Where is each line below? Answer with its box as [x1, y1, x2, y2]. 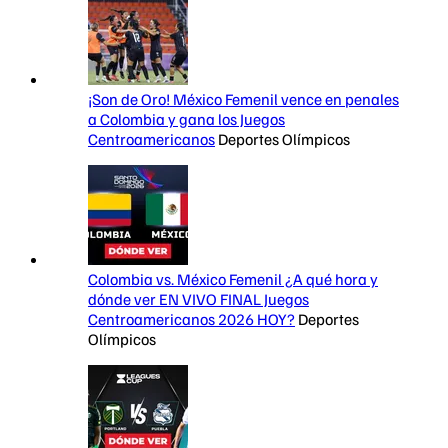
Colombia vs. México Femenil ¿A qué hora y [88, 268, 378, 289]
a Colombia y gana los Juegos [88, 108, 285, 129]
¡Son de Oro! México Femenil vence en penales [88, 88, 399, 109]
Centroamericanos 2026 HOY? [88, 308, 295, 329]
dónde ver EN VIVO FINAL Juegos [88, 288, 309, 309]
